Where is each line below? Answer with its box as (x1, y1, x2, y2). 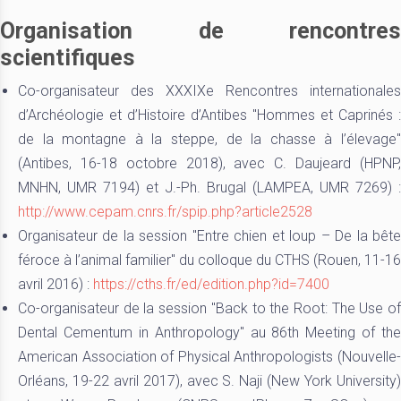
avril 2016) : (18, 276, 90, 293)
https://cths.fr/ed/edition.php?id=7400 (90, 276, 329, 293)
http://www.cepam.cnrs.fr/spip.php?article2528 (18, 203, 312, 220)
